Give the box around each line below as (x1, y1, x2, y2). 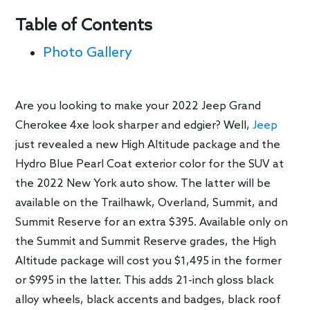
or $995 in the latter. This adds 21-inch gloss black (15, 274, 275, 288)
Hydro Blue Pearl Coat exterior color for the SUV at (15, 158, 284, 172)
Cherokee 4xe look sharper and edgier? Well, (15, 119, 253, 133)
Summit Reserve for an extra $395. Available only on (15, 216, 289, 230)
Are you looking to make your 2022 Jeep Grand (15, 100, 262, 113)
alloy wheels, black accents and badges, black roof (15, 293, 282, 307)
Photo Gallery (43, 44, 133, 62)
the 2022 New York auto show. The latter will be (15, 177, 271, 191)
